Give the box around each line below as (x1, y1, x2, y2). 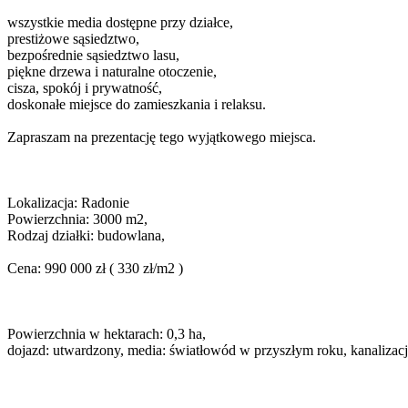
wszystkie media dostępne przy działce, (7, 15, 233, 31)
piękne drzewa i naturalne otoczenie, (7, 64, 217, 80)
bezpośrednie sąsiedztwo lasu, (7, 47, 179, 64)
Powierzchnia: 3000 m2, (7, 211, 148, 228)
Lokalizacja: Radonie (7, 195, 129, 211)
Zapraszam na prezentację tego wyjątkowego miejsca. (7, 129, 316, 146)
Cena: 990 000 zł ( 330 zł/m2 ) (7, 260, 183, 277)
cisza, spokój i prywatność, (7, 80, 162, 97)
